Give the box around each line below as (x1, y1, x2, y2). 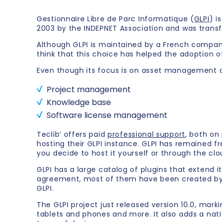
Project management (47, 84, 131, 96)
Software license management (47, 110, 167, 121)
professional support (108, 129, 185, 140)
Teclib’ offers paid (37, 129, 108, 140)
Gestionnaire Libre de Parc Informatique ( (37, 14, 194, 24)
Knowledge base (47, 97, 111, 109)
